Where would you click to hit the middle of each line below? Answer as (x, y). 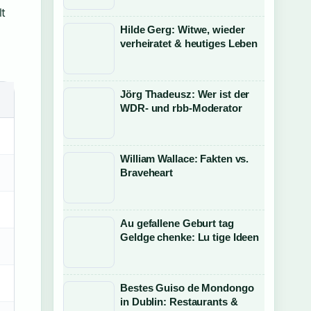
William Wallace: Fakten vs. (185, 159)
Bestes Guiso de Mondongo (187, 288)
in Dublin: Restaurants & (179, 302)
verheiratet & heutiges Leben (189, 43)
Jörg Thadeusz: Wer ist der (185, 94)
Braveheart (147, 173)
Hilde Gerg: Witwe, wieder (183, 30)
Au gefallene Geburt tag (177, 223)
